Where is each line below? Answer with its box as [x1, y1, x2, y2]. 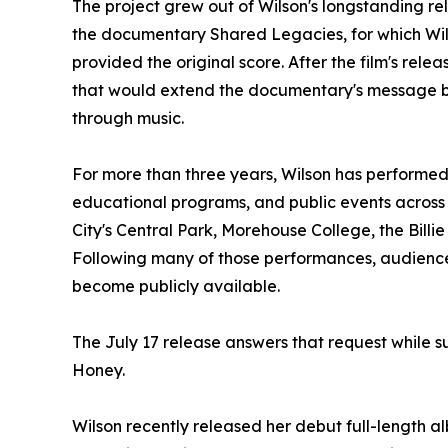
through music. [72, 108, 184, 129]
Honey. [72, 360, 125, 381]
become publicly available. [72, 276, 280, 297]
